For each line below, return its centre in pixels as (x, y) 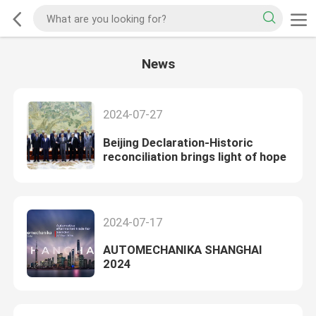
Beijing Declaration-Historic (178, 142)
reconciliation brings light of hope (194, 156)
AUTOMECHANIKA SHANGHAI (182, 250)
